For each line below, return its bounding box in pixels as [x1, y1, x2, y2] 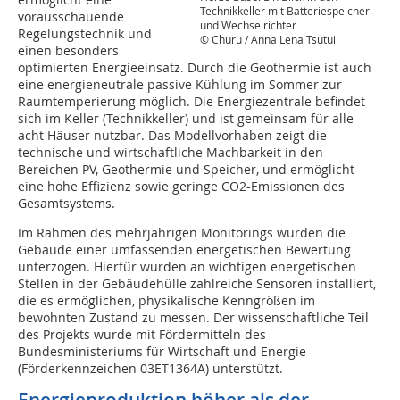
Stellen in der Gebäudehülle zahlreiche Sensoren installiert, [18, 275, 376, 292]
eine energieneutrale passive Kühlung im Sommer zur [18, 76, 342, 93]
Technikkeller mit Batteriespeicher [200, 3, 370, 18]
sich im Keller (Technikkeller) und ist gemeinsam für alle [18, 110, 354, 127]
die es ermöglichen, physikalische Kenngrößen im [18, 292, 315, 309]
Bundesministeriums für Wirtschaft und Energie [18, 343, 306, 360]
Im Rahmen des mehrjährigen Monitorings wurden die [18, 224, 346, 241]
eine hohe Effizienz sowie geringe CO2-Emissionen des [18, 178, 345, 195]
